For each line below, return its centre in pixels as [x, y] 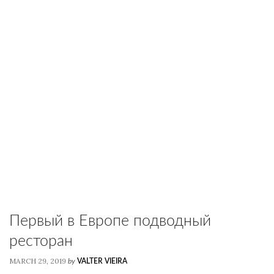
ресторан [41, 241]
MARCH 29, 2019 [38, 261]
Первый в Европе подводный [110, 221]
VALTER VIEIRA [102, 261]
